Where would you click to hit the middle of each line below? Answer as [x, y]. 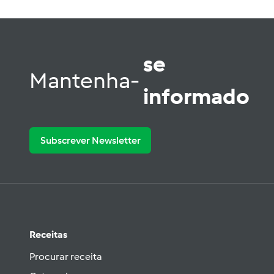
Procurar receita [66, 257]
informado [196, 96]
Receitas [48, 235]
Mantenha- [86, 80]
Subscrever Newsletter [90, 140]
